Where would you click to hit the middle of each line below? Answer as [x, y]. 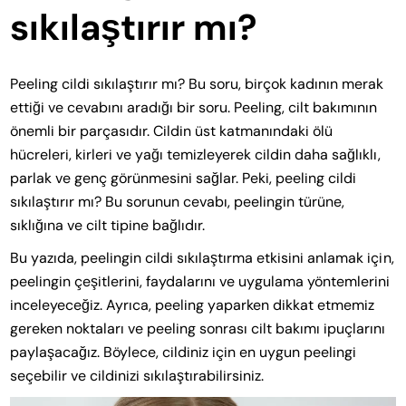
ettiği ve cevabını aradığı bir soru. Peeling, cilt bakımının [194, 108]
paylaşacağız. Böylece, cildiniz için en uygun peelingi [184, 353]
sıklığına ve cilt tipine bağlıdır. [108, 226]
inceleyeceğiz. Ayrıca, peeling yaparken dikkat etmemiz [193, 305]
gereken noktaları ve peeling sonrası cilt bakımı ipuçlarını [198, 329]
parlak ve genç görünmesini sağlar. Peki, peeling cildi [184, 179]
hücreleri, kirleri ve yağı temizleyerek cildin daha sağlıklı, [195, 155]
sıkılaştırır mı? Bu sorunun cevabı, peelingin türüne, [178, 202]
